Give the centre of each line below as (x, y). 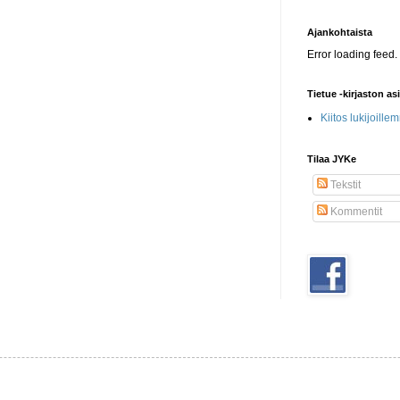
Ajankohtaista (340, 33)
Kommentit (355, 212)
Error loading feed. (352, 55)
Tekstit (344, 185)
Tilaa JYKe (332, 159)
